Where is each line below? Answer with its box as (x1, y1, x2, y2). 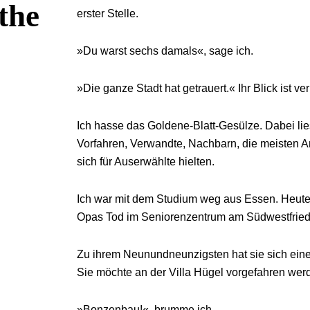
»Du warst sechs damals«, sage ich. (76, 45, 253, 57)
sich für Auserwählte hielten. (76, 156, 215, 167)
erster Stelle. (76, 8, 138, 19)
